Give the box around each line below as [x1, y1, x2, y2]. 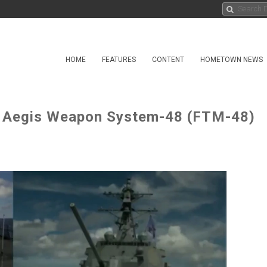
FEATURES [102, 55, 136, 64]
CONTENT [152, 55, 184, 64]
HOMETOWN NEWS [200, 55, 263, 64]
